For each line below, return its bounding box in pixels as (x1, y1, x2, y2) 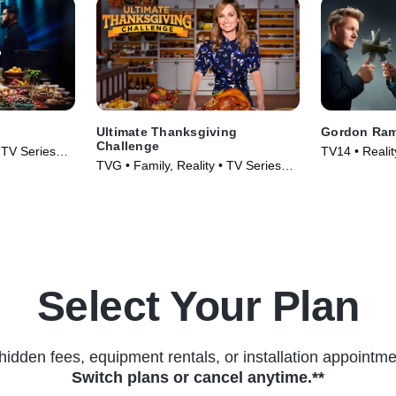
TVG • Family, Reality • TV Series (95, 157, 281, 172)
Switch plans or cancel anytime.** (72, 368, 324, 386)
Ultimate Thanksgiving (95, 124, 238, 139)
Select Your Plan (36, 282, 360, 330)
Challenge (95, 138, 160, 153)
